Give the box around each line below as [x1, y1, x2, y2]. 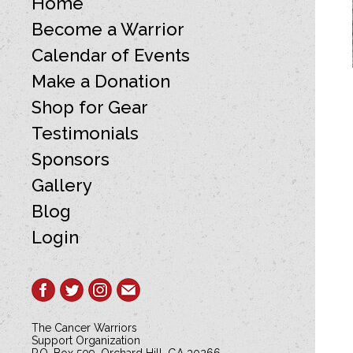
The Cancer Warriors [32, 321, 137, 334]
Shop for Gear [32, 97, 148, 117]
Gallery [32, 175, 92, 195]
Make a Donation [32, 71, 170, 91]
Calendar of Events [32, 45, 190, 65]
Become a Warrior [32, 19, 184, 39]
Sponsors [32, 149, 110, 169]
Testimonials [32, 123, 139, 143]
